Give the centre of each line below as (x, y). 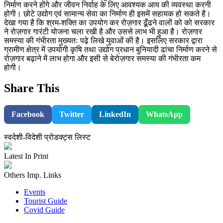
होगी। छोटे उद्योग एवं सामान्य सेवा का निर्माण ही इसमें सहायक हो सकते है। (108, 13)
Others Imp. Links (33, 175)
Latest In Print (26, 156)
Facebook (28, 114)
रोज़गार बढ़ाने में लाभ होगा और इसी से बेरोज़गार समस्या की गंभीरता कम (102, 58)
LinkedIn (115, 114)
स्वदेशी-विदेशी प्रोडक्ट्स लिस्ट (47, 137)
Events (35, 192)
